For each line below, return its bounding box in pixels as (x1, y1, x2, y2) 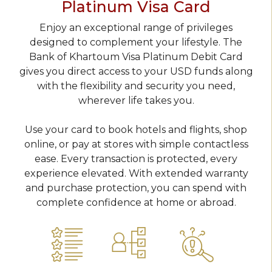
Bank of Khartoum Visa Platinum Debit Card (29, 51, 243, 63)
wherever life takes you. (78, 95, 194, 106)
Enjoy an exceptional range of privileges (39, 22, 233, 33)
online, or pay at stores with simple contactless (24, 138, 248, 150)
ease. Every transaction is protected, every (35, 153, 237, 165)
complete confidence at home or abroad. (36, 197, 236, 208)
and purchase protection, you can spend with (25, 182, 246, 194)
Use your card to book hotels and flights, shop (25, 124, 247, 135)
